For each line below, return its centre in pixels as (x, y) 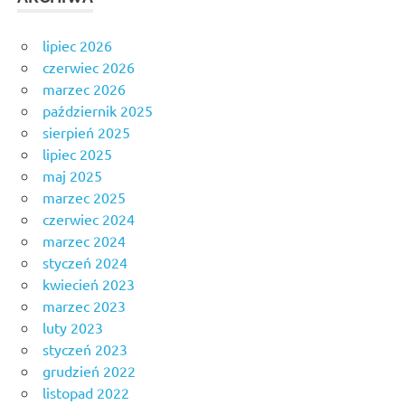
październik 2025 (98, 111)
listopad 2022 (86, 393)
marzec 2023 (84, 306)
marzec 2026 (84, 89)
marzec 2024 (84, 241)
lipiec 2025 (77, 154)
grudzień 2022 (89, 371)
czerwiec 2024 (89, 219)
